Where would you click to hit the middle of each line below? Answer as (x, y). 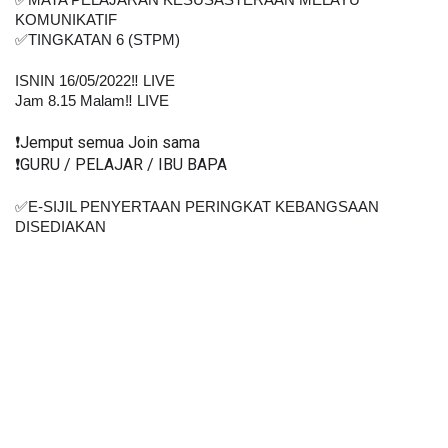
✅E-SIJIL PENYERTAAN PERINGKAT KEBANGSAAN (197, 207)
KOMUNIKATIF (66, 20)
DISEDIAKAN (68, 227)
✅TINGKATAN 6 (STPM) (97, 40)
